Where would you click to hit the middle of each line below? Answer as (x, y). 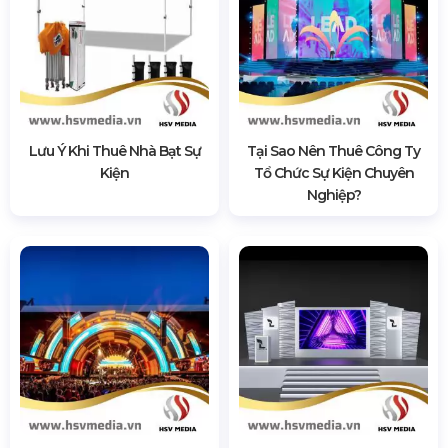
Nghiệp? (333, 194)
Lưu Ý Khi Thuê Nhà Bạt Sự (114, 150)
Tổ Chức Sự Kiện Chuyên (333, 172)
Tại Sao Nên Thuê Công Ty (333, 150)
